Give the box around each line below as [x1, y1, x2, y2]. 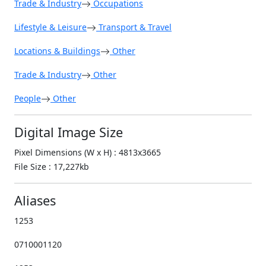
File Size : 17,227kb [14, 160, 89, 172]
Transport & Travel [96, 21, 172, 33]
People [14, 92, 41, 104]
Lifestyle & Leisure [14, 21, 87, 33]
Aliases [14, 191, 56, 209]
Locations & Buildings [14, 45, 100, 56]
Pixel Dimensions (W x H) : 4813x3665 [14, 146, 161, 158]
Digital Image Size [14, 123, 123, 141]
